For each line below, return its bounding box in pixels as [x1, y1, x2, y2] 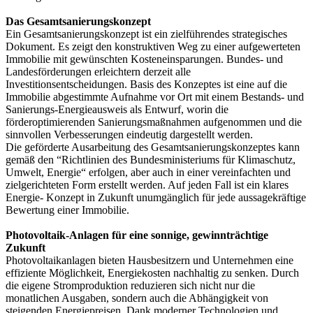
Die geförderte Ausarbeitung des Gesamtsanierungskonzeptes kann [6, 140, 300, 153]
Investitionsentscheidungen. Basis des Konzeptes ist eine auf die [6, 78, 287, 90]
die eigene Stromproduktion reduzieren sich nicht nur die [6, 279, 255, 291]
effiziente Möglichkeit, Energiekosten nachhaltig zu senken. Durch [6, 266, 299, 279]
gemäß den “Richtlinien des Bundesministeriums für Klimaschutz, [6, 153, 296, 166]
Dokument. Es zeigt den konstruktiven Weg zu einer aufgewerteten [6, 40, 300, 52]
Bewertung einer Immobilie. [6, 203, 129, 216]
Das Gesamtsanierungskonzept [6, 15, 151, 27]
